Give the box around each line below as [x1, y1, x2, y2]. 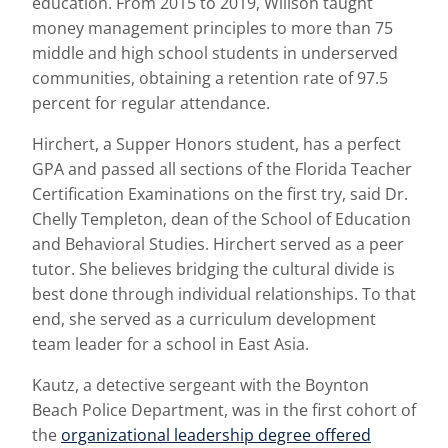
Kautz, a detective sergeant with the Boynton [32, 374, 369, 396]
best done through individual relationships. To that [32, 283, 416, 305]
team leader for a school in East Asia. [32, 333, 309, 355]
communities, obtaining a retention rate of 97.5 [32, 67, 388, 89]
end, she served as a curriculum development [32, 308, 376, 330]
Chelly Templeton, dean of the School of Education [32, 208, 411, 230]
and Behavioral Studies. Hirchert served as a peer [32, 233, 404, 255]
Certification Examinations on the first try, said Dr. [32, 183, 408, 205]
